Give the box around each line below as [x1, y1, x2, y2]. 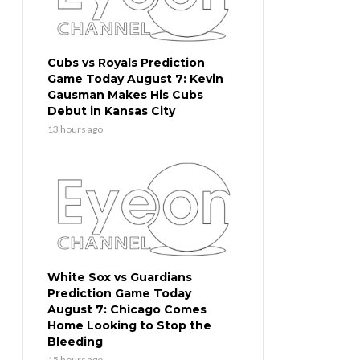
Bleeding [47, 334, 103, 350]
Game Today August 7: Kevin [47, 72, 223, 87]
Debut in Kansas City [47, 104, 175, 119]
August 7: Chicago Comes [47, 302, 207, 317]
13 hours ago [47, 123, 103, 136]
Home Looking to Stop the [47, 318, 211, 333]
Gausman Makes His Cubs [47, 88, 203, 103]
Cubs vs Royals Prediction [47, 55, 205, 71]
